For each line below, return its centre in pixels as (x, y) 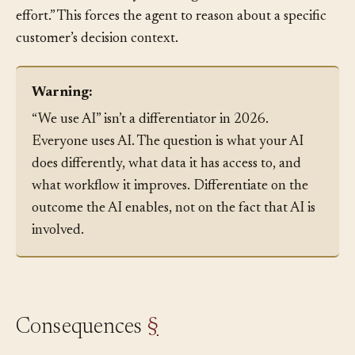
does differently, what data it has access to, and (166, 187)
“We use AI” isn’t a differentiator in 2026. (150, 143)
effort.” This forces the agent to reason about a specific (171, 40)
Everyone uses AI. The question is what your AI (168, 165)
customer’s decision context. (97, 62)
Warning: (64, 116)
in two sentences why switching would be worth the (166, 18)
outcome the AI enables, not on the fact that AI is (174, 232)
